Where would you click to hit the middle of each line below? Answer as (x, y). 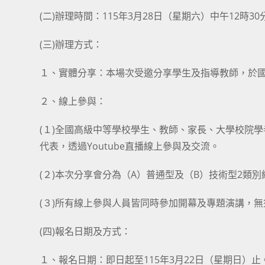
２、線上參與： (73, 101)
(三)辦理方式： (71, 44)
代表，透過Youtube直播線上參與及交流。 (130, 146)
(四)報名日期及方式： (85, 231)
